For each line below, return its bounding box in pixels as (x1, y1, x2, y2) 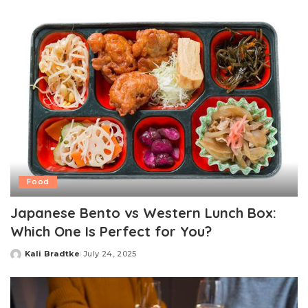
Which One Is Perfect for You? (10, 222, 212, 240)
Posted (10, 254, 43, 264)
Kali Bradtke (25, 248, 80, 258)
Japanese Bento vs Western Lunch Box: (10, 203, 276, 221)
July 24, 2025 (83, 248, 137, 258)
